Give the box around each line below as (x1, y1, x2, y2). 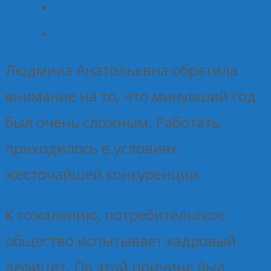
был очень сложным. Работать (5, 111, 220, 132)
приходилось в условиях (5, 137, 178, 158)
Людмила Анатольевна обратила (5, 59, 238, 80)
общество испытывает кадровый (5, 230, 236, 250)
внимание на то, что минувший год (5, 85, 256, 106)
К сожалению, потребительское (5, 204, 226, 224)
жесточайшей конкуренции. (5, 163, 203, 184)
